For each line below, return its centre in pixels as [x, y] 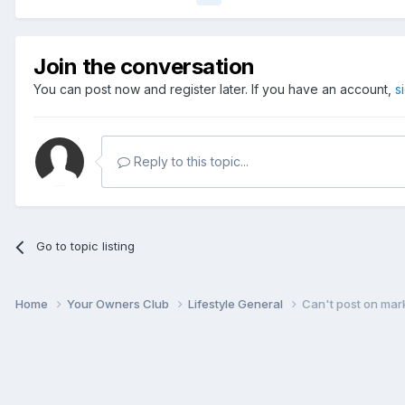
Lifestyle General [237, 304]
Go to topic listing [86, 246]
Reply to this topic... [189, 162]
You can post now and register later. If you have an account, [214, 89]
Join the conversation [144, 67]
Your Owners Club [119, 304]
